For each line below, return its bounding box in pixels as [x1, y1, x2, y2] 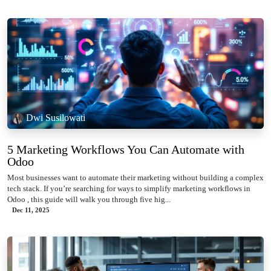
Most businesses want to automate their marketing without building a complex [7, 172, 264, 182]
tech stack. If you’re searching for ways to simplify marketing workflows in [7, 183, 250, 193]
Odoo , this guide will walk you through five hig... [7, 194, 171, 204]
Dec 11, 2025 [12, 206, 50, 214]
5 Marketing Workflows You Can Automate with [7, 142, 244, 156]
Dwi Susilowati [26, 113, 85, 123]
